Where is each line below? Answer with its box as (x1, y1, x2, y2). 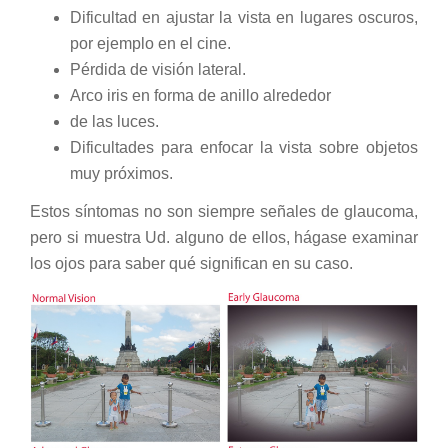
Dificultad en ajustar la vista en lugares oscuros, (70, 8, 418, 26)
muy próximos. (70, 164, 173, 182)
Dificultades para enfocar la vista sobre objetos (70, 138, 418, 156)
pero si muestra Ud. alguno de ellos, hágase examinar (30, 229, 418, 247)
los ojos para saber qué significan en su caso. (30, 255, 353, 273)
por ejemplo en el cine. (70, 34, 231, 52)
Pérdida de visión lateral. (70, 60, 246, 78)
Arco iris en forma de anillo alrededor (70, 86, 331, 104)
